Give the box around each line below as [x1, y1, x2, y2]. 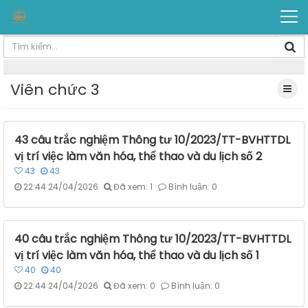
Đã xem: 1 [113, 181, 153, 193]
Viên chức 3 [10, 79, 99, 101]
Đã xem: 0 [113, 280, 155, 292]
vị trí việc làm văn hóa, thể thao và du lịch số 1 [14, 247, 259, 264]
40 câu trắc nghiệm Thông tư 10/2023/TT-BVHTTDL [14, 231, 291, 247]
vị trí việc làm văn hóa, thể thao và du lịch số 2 [14, 148, 262, 165]
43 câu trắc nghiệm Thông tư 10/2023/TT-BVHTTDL [14, 132, 290, 148]
